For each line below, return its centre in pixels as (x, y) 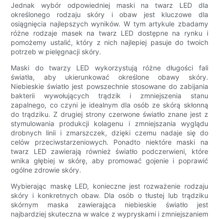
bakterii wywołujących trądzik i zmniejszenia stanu (109, 96)
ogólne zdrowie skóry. (46, 170)
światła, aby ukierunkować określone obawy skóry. (109, 77)
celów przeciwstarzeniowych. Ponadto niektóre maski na (109, 142)
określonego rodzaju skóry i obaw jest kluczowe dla (109, 15)
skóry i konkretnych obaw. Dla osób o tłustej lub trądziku (109, 196)
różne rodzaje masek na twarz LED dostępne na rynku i (109, 33)
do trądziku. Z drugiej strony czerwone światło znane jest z (109, 114)
